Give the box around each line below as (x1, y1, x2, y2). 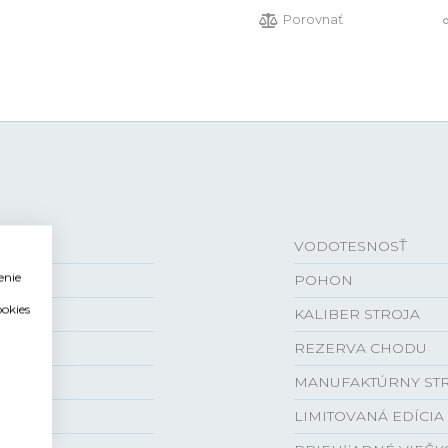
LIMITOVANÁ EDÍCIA (294, 407, 444, 425)
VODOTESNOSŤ (294, 237, 407, 255)
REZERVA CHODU (294, 339, 427, 357)
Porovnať (283, 11, 343, 27)
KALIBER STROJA (294, 305, 420, 323)
